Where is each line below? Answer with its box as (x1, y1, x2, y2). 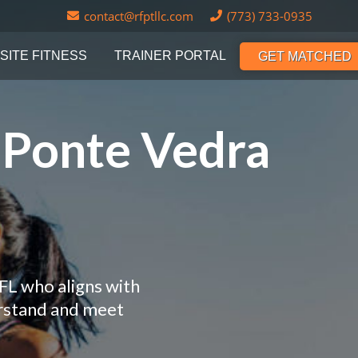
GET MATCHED (258, 49, 352, 63)
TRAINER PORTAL (114, 49, 227, 62)
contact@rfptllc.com (84, 8, 193, 24)
